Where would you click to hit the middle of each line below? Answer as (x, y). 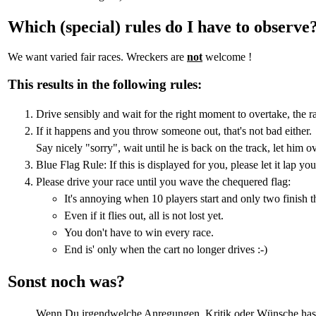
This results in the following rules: (105, 85)
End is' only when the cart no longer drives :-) (166, 249)
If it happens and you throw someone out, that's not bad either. (174, 130)
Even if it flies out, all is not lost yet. (144, 215)
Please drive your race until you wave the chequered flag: (163, 181)
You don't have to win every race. (139, 232)
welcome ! (227, 57)
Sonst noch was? (66, 281)
